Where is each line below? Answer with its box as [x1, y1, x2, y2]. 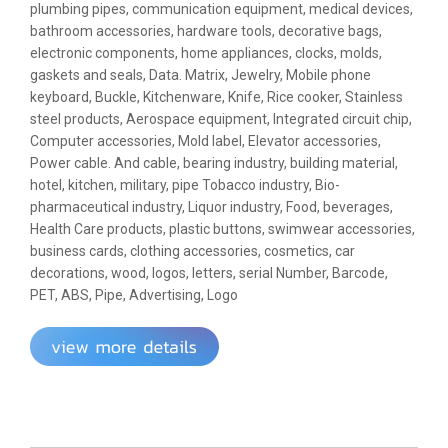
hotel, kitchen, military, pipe [30, 177, 202, 194]
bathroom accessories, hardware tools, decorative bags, [30, 23, 382, 40]
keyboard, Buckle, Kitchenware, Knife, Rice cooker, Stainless [30, 89, 403, 106]
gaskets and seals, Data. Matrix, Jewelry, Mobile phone [30, 67, 371, 84]
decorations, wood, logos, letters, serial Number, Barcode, [30, 265, 388, 282]
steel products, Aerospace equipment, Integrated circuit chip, [30, 111, 412, 128]
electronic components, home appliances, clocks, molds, [30, 45, 382, 62]
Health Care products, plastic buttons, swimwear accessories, [30, 221, 415, 238]
